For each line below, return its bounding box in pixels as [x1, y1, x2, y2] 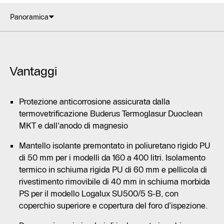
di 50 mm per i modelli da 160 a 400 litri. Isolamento [19, 152, 205, 163]
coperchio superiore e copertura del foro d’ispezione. [19, 200, 207, 211]
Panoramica [10, 12, 48, 22]
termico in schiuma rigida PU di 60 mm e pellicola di [19, 164, 207, 175]
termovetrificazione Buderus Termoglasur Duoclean [19, 108, 202, 119]
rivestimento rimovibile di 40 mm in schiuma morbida [19, 176, 210, 187]
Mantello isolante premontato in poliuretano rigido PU [19, 140, 210, 151]
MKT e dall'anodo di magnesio [19, 120, 128, 131]
